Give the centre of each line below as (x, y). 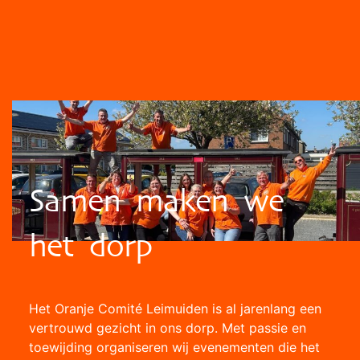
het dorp (90, 246)
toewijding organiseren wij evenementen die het (174, 347)
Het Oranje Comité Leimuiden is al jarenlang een (175, 308)
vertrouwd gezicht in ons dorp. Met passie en (167, 327)
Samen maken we (156, 201)
